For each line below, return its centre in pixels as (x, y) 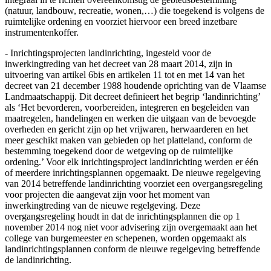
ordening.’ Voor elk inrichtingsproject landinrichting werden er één (132, 162)
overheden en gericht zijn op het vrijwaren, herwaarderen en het (126, 129)
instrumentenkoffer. (42, 32)
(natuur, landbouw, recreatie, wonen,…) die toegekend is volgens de (135, 10)
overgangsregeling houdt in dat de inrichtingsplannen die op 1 (122, 216)
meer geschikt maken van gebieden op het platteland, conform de (129, 140)
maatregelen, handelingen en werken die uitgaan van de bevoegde (130, 118)
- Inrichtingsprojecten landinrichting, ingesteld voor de (108, 53)
